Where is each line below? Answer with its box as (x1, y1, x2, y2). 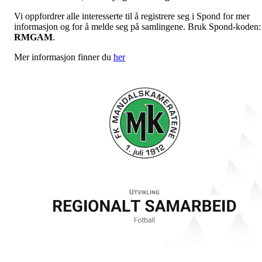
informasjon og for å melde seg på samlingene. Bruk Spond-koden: (14, 22, 261, 32)
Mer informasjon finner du (14, 52, 113, 63)
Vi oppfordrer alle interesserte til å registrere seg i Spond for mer (14, 11, 250, 22)
